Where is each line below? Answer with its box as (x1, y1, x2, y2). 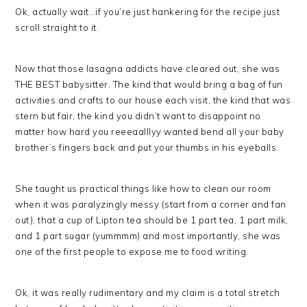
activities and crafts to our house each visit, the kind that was (15, 95, 291, 106)
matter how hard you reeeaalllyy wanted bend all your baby (15, 126, 284, 137)
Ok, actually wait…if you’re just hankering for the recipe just (15, 6, 280, 17)
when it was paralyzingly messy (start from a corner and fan (15, 199, 286, 210)
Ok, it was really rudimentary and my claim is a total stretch (15, 287, 280, 298)
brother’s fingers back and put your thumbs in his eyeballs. (15, 142, 279, 153)
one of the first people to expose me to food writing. (15, 246, 249, 257)
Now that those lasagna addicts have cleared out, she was (15, 63, 280, 74)
